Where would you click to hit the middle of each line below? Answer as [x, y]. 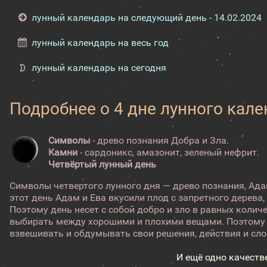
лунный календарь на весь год [100, 43]
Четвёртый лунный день [103, 164]
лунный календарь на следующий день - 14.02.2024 [146, 18]
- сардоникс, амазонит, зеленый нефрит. [169, 152]
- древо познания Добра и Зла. [160, 140]
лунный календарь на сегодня [99, 68]
